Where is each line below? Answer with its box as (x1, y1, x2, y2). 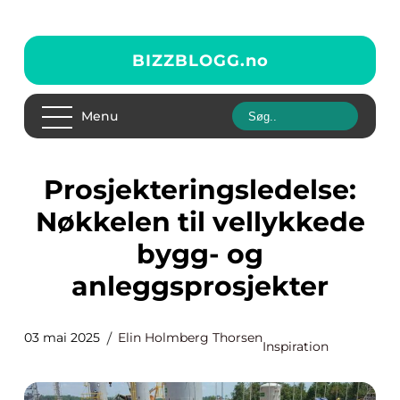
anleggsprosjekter (71, 270, 329, 303)
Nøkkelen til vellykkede (35, 205, 365, 238)
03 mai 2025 (24, 329, 100, 346)
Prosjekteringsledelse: (44, 173, 63, 206)
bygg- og (137, 237, 263, 271)
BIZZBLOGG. (131, 50, 246, 71)
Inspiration (262, 338, 329, 354)
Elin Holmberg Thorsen (118, 329, 262, 346)
